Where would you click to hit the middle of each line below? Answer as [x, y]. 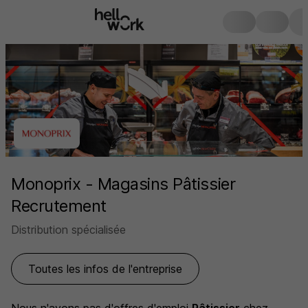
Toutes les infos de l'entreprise [105, 269]
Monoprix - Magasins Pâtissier [123, 184]
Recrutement [59, 206]
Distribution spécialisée [68, 230]
